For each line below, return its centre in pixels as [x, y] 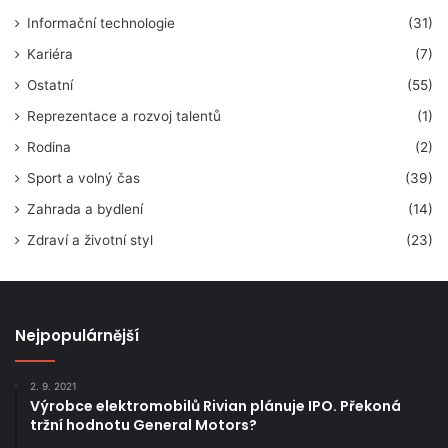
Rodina [49, 147]
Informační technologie [101, 23]
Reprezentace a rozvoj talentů [124, 116]
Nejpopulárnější [77, 336]
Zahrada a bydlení [85, 209]
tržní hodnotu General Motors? [143, 425]
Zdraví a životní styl [90, 240]
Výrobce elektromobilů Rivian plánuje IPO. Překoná [215, 406]
